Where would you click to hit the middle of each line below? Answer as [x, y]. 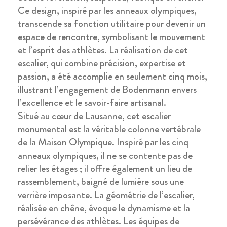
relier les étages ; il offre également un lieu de [105, 168]
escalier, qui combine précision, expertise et [102, 63]
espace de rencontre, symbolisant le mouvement [111, 36]
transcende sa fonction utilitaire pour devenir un [112, 23]
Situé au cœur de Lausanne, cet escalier [94, 116]
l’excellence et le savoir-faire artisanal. [92, 102]
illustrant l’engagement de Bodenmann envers [107, 89]
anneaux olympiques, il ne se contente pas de [105, 155]
